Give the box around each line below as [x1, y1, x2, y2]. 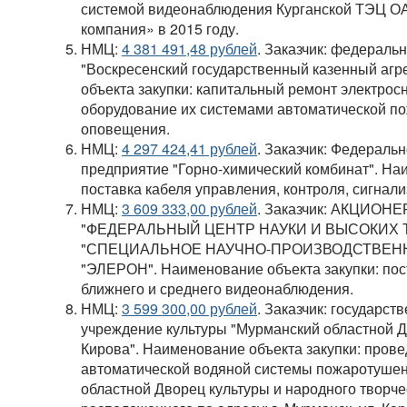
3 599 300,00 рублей [122, 298, 257, 320]
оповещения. [81, 118, 174, 140]
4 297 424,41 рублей [122, 138, 257, 160]
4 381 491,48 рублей [122, 38, 257, 60]
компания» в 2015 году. [81, 18, 239, 40]
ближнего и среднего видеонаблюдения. [81, 278, 357, 300]
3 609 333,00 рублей [122, 198, 257, 220]
